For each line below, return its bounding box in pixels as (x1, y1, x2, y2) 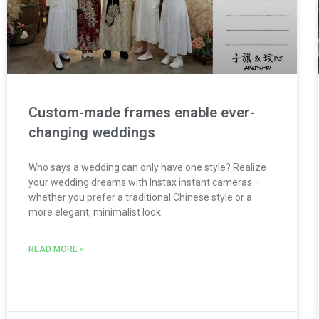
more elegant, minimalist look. (28, 206, 163, 219)
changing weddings (28, 124, 155, 142)
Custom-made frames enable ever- (28, 104, 255, 122)
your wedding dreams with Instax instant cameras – (28, 177, 261, 189)
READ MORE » (28, 244, 84, 255)
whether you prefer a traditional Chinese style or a (28, 192, 252, 204)
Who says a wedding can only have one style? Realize (28, 162, 266, 174)
